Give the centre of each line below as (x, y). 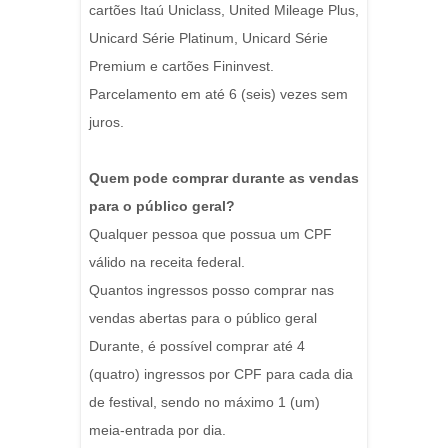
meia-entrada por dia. (157, 430)
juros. (106, 122)
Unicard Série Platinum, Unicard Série (208, 38)
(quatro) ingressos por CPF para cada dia (221, 374)
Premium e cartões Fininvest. (181, 66)
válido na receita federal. (167, 262)
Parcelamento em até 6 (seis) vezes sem (218, 94)
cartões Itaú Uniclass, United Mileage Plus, (224, 10)
